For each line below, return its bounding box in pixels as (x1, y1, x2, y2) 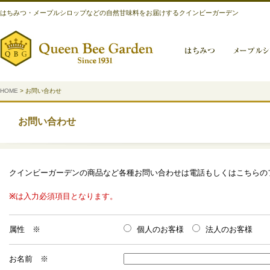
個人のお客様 (137, 225, 184, 234)
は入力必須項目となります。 (16, 192, 118, 201)
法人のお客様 (206, 225, 253, 234)
